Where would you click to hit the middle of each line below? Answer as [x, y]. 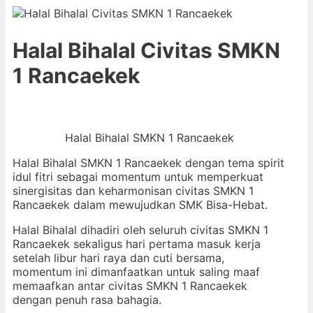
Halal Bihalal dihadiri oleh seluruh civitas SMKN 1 [140, 230]
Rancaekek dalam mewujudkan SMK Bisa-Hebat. [140, 204]
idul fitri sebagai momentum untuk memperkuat [138, 176]
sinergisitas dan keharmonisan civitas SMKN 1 [133, 190]
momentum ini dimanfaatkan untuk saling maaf [136, 271]
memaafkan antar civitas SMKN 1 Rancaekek [130, 285]
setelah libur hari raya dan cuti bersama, [118, 257]
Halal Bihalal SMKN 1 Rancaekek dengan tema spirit [148, 162]
